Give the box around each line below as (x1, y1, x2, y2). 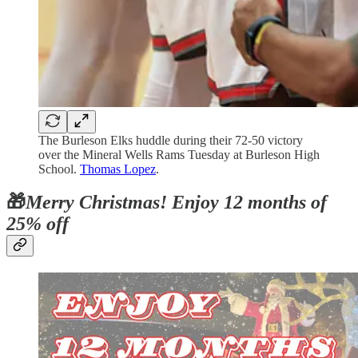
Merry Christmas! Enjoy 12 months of (26, 192, 327, 213)
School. (38, 161, 80, 176)
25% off (6, 213, 69, 235)
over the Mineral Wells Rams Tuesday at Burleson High (38, 147, 320, 161)
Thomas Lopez (80, 161, 156, 176)
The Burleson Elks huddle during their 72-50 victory (38, 133, 303, 147)
